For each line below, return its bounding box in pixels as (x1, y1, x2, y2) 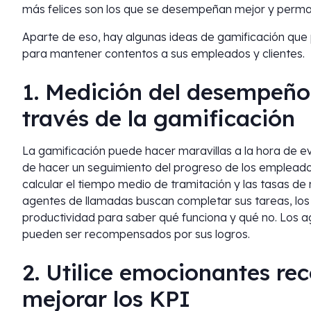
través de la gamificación (22, 104, 295, 132)
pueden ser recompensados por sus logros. (22, 227, 250, 241)
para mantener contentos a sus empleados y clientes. (22, 47, 305, 60)
